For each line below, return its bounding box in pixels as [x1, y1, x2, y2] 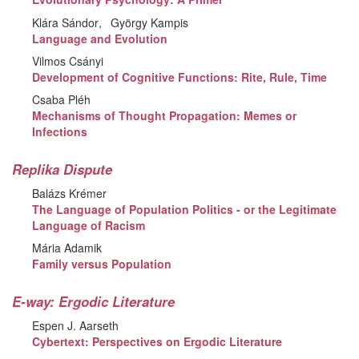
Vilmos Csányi [32, 53, 104, 70]
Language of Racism [32, 217, 146, 234]
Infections [32, 123, 88, 140]
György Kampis [111, 14, 189, 30]
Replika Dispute [12, 159, 112, 179]
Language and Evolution [32, 30, 168, 46]
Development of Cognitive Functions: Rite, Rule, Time [32, 69, 328, 86]
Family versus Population [32, 256, 172, 272]
